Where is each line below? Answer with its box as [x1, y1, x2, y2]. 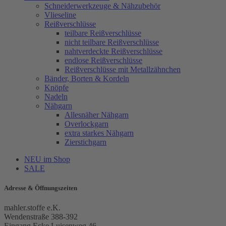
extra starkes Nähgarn [65, 128, 134, 137]
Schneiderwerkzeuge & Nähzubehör [44, 1, 160, 10]
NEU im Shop [24, 154, 70, 163]
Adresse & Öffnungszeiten [4, 184, 77, 192]
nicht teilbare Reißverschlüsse [65, 37, 159, 46]
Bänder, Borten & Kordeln [44, 74, 129, 83]
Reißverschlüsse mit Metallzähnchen [65, 65, 181, 74]
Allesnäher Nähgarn [65, 110, 129, 119]
